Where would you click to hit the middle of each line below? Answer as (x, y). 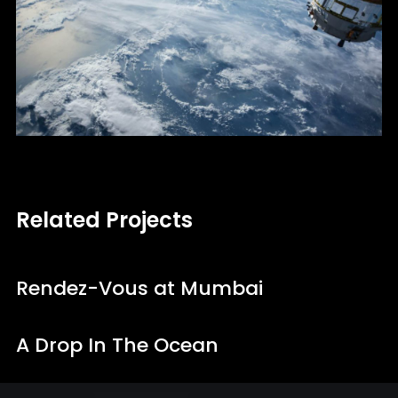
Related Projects (104, 219)
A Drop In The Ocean (117, 345)
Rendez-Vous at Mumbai (139, 288)
